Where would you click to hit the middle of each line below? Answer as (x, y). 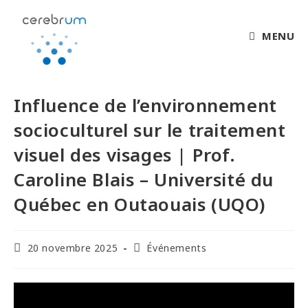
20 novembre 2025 (73, 248)
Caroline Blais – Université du (144, 179)
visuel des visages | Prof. (125, 155)
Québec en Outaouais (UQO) (140, 204)
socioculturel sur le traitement (150, 130)
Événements (177, 248)
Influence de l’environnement (145, 105)
